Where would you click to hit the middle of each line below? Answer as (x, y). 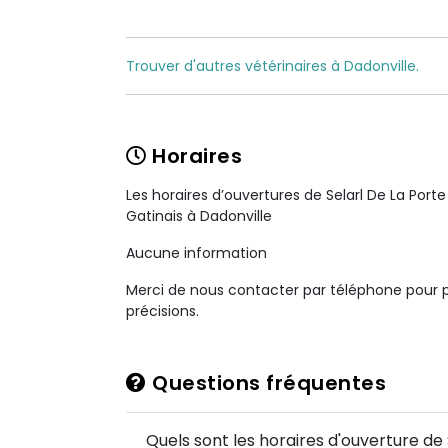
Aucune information (196, 253)
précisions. (162, 311)
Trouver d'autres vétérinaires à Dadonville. (272, 66)
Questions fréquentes (266, 383)
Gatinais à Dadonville (199, 216)
